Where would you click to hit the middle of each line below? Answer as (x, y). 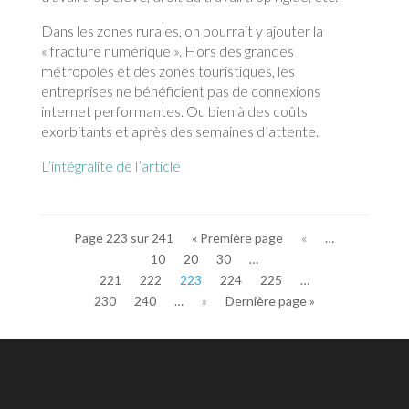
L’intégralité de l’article (110, 165)
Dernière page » (270, 300)
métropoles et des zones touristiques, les (168, 70)
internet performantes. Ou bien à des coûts (174, 110)
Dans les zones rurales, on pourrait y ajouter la (182, 30)
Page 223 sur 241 (124, 237)
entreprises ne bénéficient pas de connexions (180, 90)
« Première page (238, 237)
